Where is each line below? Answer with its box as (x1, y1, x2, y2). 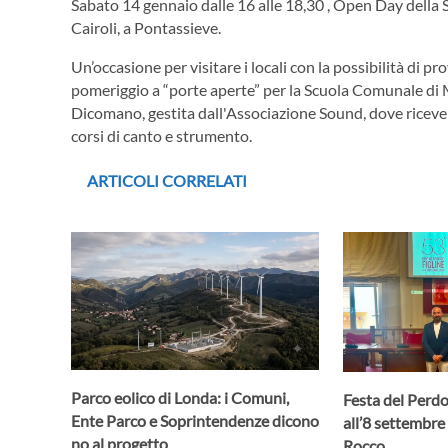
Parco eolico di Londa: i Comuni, (71, 388, 289, 408)
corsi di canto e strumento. (71, 125, 252, 145)
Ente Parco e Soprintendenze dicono (71, 411, 319, 431)
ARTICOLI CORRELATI (87, 170, 247, 190)
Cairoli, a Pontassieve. (71, 17, 221, 37)
